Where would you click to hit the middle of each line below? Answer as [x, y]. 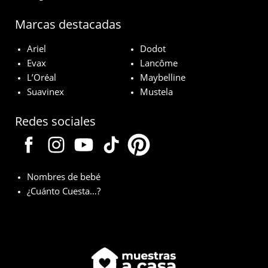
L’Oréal [42, 77]
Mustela [156, 92]
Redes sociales [55, 121]
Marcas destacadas [68, 25]
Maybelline [163, 77]
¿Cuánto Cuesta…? [64, 191]
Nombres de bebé [64, 177]
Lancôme [159, 63]
